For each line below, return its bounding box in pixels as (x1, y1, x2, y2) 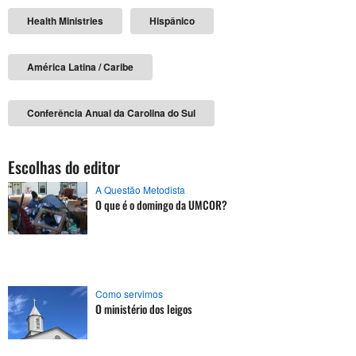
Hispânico (149, 13, 195, 28)
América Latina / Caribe (27, 59, 133, 74)
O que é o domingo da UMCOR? (95, 195, 227, 213)
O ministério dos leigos (95, 300, 192, 318)
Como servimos (95, 287, 163, 301)
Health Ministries (27, 13, 103, 28)
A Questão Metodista (95, 182, 185, 196)
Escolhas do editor (8, 154, 120, 179)
